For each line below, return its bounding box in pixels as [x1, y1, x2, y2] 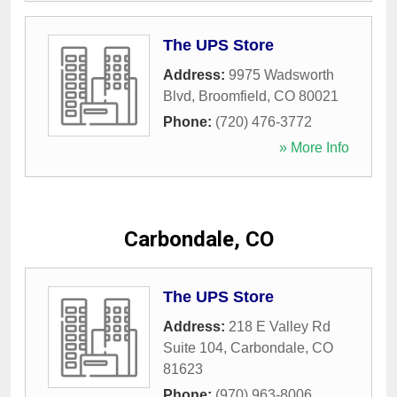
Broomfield [198, 89, 267, 105]
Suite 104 [163, 340, 223, 356]
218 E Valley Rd [229, 319, 331, 335]
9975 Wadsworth [229, 67, 334, 83]
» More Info [279, 140, 349, 156]
